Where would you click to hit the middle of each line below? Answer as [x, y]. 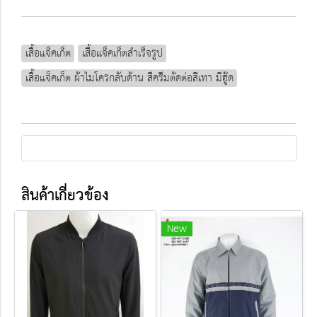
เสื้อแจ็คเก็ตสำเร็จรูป [122, 53]
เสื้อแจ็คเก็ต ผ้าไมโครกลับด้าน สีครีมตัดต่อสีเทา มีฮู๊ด [129, 78]
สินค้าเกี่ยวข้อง [65, 196]
